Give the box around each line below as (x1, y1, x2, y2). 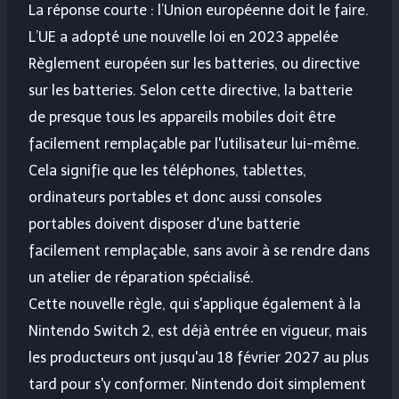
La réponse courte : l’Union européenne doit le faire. (28, 2, 369, 20)
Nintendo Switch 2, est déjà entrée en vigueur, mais (28, 322, 367, 340)
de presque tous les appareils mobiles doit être (28, 109, 336, 126)
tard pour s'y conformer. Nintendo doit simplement (28, 376, 366, 394)
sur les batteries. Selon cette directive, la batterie (28, 82, 353, 100)
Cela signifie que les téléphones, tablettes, (28, 162, 306, 180)
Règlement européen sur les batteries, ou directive (28, 55, 360, 73)
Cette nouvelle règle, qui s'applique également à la (28, 296, 361, 313)
